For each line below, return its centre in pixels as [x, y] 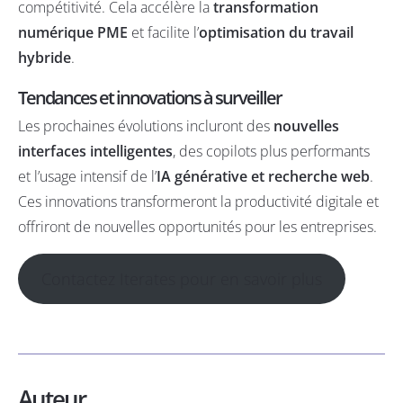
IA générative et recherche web [263, 176]
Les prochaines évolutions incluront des [146, 125]
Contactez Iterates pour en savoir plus [181, 278]
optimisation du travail [276, 32]
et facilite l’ [163, 32]
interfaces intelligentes [95, 151]
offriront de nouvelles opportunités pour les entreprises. [197, 226]
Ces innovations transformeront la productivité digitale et [198, 201]
